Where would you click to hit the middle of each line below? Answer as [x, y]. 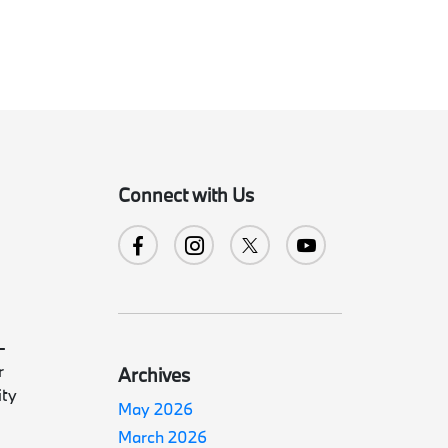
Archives [154, 375]
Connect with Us [186, 195]
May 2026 [156, 408]
